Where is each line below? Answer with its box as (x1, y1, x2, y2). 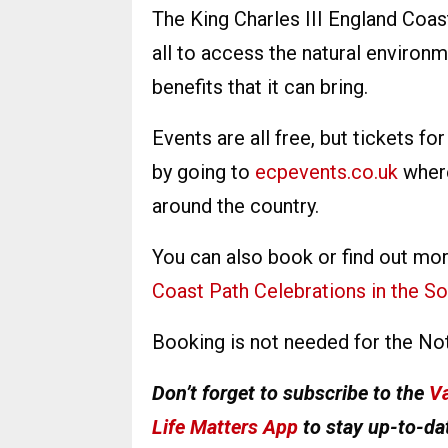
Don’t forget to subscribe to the (152, 381, 429, 405)
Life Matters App (152, 415, 298, 439)
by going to (152, 160, 255, 184)
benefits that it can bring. (152, 75, 368, 99)
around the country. (152, 194, 319, 218)
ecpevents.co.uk (255, 160, 398, 184)
